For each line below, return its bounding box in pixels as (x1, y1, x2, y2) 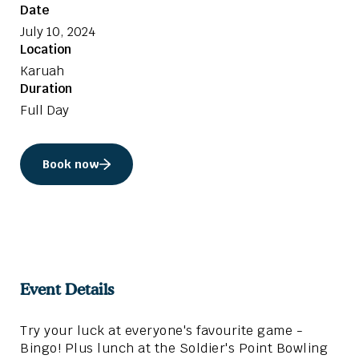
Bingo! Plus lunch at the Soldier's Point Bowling (20, 340, 328, 357)
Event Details (20, 280, 114, 300)
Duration (20, 80, 72, 98)
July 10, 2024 (20, 23, 95, 41)
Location (20, 41, 71, 58)
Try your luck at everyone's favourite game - (20, 322, 303, 340)
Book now (42, 156, 99, 172)
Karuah (20, 63, 64, 80)
